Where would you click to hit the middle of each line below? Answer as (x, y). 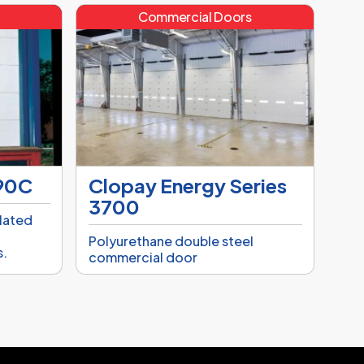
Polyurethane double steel (171, 241)
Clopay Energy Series (187, 186)
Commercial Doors (195, 17)
